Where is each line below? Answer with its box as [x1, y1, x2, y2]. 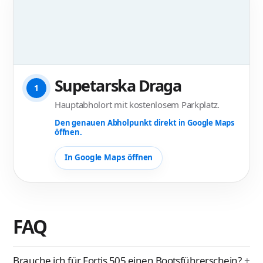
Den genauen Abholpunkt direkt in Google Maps [54, 117, 235, 128]
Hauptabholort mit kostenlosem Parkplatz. [54, 98, 220, 110]
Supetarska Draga [54, 74, 181, 96]
